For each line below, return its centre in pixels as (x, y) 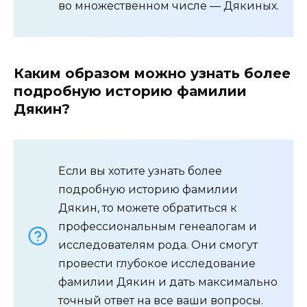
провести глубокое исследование (157, 263)
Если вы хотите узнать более (140, 171)
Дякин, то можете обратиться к (148, 208)
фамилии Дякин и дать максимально (168, 282)
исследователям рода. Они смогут (158, 245)
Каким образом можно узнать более (152, 73)
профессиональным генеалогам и (158, 226)
